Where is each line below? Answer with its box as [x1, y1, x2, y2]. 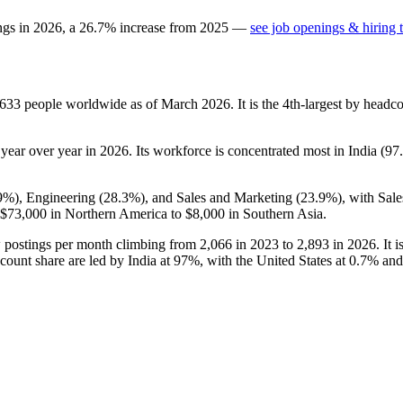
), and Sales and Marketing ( [140, 189, 300, 205]
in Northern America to [47, 205, 185, 221]
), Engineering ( [14, 189, 103, 205]
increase [120, 19, 166, 35]
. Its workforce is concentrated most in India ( [129, 142, 385, 158]
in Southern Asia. [225, 205, 327, 221]
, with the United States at [200, 252, 349, 268]
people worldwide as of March [21, 95, 201, 112]
